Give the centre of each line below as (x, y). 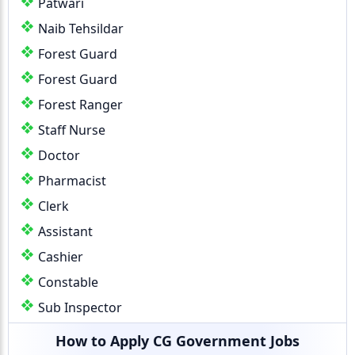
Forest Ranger (80, 105)
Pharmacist (72, 181)
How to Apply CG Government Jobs (177, 341)
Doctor (59, 155)
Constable (68, 282)
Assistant (65, 231)
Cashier (61, 257)
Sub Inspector (80, 307)
